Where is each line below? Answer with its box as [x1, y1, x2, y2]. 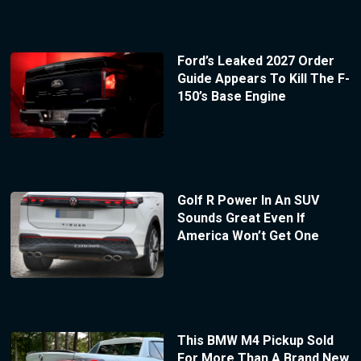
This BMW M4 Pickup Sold [176, 333, 334, 349]
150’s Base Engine [176, 88, 286, 104]
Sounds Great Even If [176, 210, 305, 226]
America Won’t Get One [176, 228, 319, 244]
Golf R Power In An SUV [176, 193, 319, 209]
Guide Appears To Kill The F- [176, 70, 350, 86]
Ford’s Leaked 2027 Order [176, 52, 334, 68]
